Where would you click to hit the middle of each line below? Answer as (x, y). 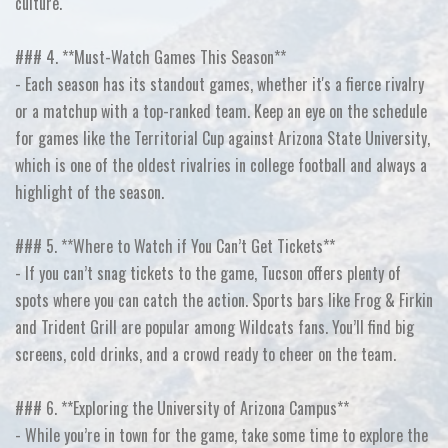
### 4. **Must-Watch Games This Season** (150, 57)
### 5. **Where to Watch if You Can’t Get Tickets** (175, 246)
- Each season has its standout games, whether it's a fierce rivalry (219, 84)
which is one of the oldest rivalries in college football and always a (221, 165)
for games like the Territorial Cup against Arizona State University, (222, 138)
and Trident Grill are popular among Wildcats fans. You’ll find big (214, 327)
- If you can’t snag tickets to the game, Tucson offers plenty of (208, 273)
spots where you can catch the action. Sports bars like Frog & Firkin (224, 300)
